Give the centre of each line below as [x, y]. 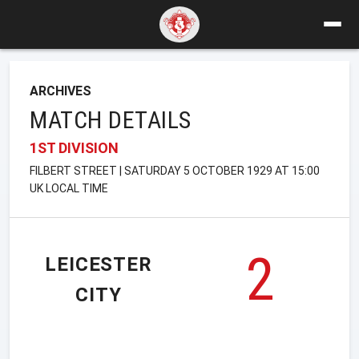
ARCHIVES [61, 91]
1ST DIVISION [74, 147]
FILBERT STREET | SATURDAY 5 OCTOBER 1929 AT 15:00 [175, 170]
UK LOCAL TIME [69, 188]
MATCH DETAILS [111, 119]
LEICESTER [99, 265]
